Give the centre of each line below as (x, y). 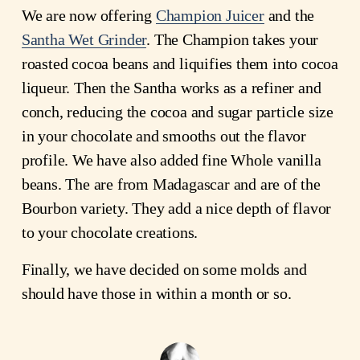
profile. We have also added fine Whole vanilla (171, 160)
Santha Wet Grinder (84, 39)
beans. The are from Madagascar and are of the (171, 184)
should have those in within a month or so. (156, 293)
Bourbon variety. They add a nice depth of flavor (176, 208)
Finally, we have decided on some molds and (164, 269)
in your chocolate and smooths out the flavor (164, 135)
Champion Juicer (210, 15)
